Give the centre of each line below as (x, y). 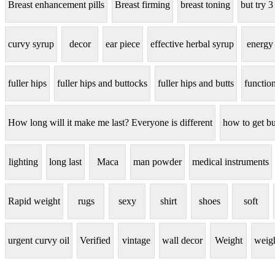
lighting (23, 162)
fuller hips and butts (196, 83)
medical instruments (230, 162)
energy (260, 44)
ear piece (123, 44)
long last (65, 162)
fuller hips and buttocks (102, 83)
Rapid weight (34, 201)
